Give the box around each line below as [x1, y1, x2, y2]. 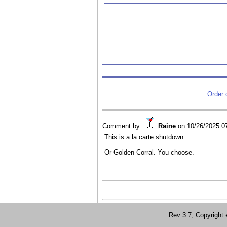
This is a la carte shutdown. [104, 133, 186, 141]
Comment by [102, 122, 140, 130]
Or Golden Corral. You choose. [104, 148, 195, 157]
